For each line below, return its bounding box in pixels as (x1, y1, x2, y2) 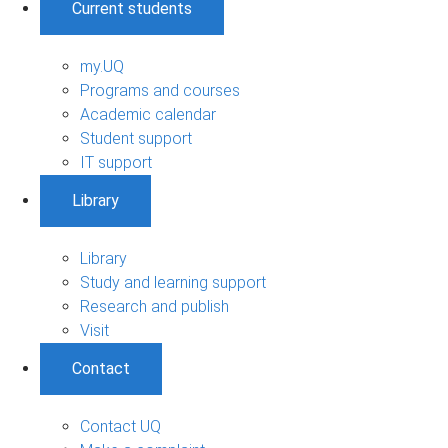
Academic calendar (80, 104, 216, 124)
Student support (80, 128, 192, 148)
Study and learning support (80, 272, 266, 292)
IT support (80, 152, 152, 172)
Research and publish (80, 296, 229, 316)
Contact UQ (80, 416, 161, 436)
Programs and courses (80, 80, 240, 100)
